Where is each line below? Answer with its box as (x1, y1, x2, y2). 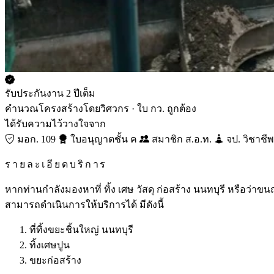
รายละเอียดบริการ (5, 158, 108, 169)
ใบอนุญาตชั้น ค (68, 133, 137, 144)
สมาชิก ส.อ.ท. (149, 133, 212, 144)
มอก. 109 (15, 133, 56, 144)
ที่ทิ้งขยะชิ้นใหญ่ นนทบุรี (29, 224, 133, 235)
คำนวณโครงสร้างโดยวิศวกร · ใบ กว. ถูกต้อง (5, 103, 196, 114)
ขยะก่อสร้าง (29, 254, 81, 265)
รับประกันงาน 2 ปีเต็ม (5, 87, 95, 98)
